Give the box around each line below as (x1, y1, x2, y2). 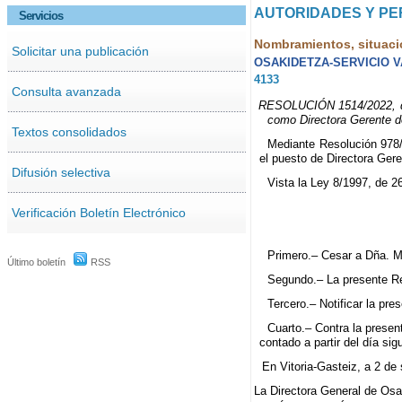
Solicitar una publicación (11, 43, 149, 58)
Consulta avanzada (11, 83, 121, 99)
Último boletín (7, 256, 66, 267)
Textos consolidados (11, 124, 127, 139)
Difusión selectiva (11, 164, 110, 179)
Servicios (19, 8, 63, 22)
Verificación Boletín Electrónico (11, 205, 186, 220)
